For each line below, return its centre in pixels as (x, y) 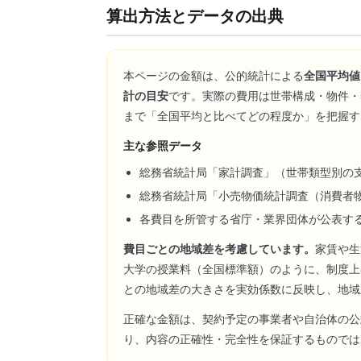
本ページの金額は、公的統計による (214, 76)
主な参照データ (163, 146)
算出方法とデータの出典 (195, 16)
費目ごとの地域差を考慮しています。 (219, 249)
